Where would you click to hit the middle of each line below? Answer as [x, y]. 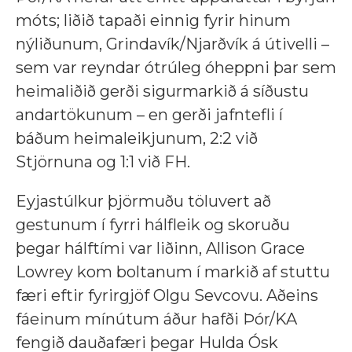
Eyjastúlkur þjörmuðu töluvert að [143, 202]
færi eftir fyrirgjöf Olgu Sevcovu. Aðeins [167, 296]
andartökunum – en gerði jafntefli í [149, 115]
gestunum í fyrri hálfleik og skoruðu [153, 225]
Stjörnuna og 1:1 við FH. [103, 162]
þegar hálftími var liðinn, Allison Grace [160, 249]
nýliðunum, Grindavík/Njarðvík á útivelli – [172, 44]
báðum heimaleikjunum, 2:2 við [137, 139]
